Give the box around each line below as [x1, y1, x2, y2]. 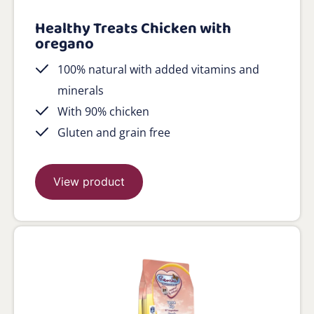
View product [53, 175, 125, 189]
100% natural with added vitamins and [57, 62, 259, 78]
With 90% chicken [57, 104, 149, 120]
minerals [57, 83, 104, 99]
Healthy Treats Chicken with [35, 16, 231, 42]
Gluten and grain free [57, 125, 170, 141]
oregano [35, 32, 94, 57]
